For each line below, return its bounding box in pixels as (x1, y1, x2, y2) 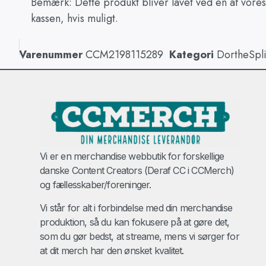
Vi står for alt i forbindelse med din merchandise (40, 201, 232, 214)
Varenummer (19, 47, 85, 63)
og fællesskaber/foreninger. (40, 179, 151, 191)
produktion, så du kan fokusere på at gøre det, (40, 216, 230, 228)
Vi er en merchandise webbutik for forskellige (40, 150, 224, 163)
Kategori (169, 47, 214, 63)
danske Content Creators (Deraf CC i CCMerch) (40, 164, 234, 177)
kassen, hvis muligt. (31, 10, 118, 26)
